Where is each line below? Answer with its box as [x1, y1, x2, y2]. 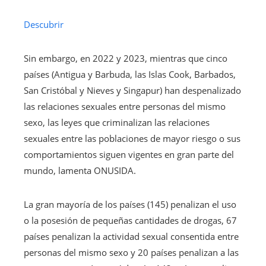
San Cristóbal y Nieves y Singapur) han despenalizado [24, 84, 241, 97]
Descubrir [24, 18, 64, 31]
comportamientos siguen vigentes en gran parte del [24, 148, 234, 161]
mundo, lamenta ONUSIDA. [24, 164, 136, 177]
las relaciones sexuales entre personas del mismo [24, 100, 226, 113]
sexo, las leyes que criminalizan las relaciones [24, 116, 210, 129]
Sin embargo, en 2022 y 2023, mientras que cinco [24, 52, 227, 65]
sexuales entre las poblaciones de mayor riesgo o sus [24, 132, 240, 145]
